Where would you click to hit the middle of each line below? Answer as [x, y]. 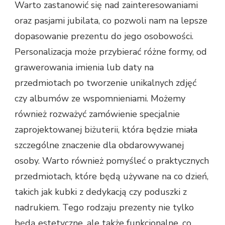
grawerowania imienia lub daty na [84, 68]
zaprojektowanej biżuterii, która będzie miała [106, 130]
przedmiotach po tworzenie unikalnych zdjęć [105, 83]
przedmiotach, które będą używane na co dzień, [111, 177]
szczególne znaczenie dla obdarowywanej [99, 145]
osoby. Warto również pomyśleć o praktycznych [112, 161]
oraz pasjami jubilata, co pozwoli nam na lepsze [111, 21]
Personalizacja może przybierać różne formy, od [111, 52]
